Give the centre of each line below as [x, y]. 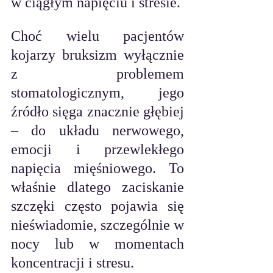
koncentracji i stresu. [73, 263]
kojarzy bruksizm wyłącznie [97, 55]
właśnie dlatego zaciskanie [97, 187]
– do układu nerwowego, [97, 130]
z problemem [97, 74]
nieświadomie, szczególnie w [97, 225]
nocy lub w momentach [97, 244]
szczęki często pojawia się [97, 206]
